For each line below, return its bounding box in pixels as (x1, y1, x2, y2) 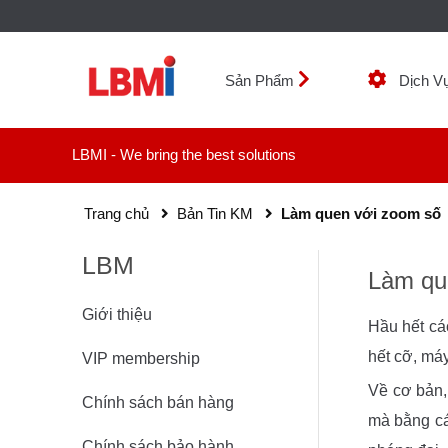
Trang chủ (84, 205, 149, 222)
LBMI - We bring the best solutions (72, 146, 296, 163)
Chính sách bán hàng (82, 394, 234, 411)
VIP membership (82, 350, 200, 367)
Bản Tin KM (177, 205, 253, 222)
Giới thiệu (82, 306, 152, 323)
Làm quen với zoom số (281, 205, 441, 222)
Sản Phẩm (225, 72, 294, 89)
